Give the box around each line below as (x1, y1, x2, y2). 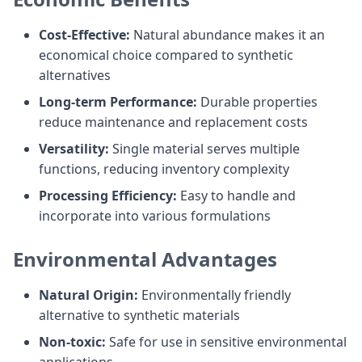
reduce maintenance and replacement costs (39, 113, 308, 131)
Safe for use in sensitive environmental (106, 333, 347, 351)
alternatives (39, 66, 111, 84)
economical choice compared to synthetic (39, 46, 293, 64)
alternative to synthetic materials (39, 306, 240, 324)
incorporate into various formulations (39, 207, 271, 225)
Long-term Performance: (39, 93, 197, 111)
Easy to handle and (177, 187, 296, 204)
